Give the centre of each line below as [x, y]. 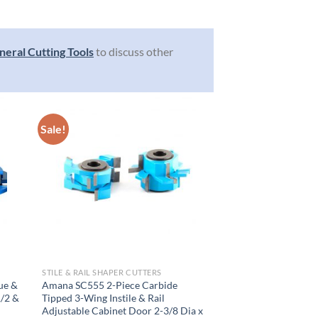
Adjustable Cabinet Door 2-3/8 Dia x [123, 310]
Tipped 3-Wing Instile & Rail [104, 297]
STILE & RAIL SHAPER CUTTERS [102, 272]
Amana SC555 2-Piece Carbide [110, 285]
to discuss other [133, 52]
